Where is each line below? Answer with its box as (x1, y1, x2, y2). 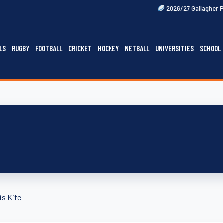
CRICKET (68, 44, 92, 53)
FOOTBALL (35, 44, 62, 53)
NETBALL (125, 44, 149, 53)
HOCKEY (98, 44, 119, 53)
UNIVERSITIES (155, 44, 194, 53)
